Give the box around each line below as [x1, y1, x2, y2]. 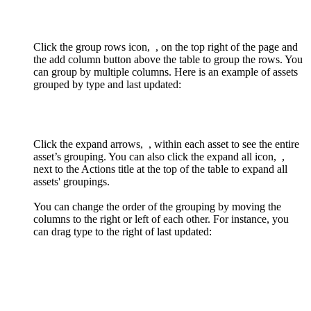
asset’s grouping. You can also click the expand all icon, [33, 151, 279, 163]
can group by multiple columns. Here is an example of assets [33, 66, 298, 78]
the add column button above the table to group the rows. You [33, 53, 303, 66]
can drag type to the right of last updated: [33, 226, 212, 238]
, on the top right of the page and [155, 41, 298, 53]
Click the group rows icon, [33, 41, 153, 53]
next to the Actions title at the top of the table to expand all [33, 163, 287, 176]
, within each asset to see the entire [149, 138, 299, 151]
